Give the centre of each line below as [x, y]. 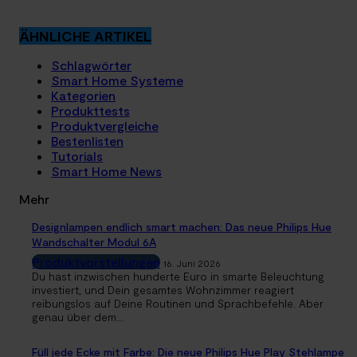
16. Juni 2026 [192, 263]
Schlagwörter [91, 65]
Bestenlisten [87, 141]
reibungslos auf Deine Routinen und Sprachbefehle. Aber [178, 304]
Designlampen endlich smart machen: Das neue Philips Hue [182, 227]
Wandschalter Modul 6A [94, 242]
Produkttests [90, 111]
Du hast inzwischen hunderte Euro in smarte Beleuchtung [178, 277]
